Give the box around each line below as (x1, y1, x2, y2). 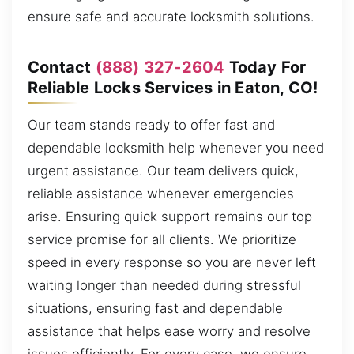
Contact (28, 57, 96, 77)
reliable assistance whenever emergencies (28, 186, 294, 202)
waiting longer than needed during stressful (28, 277, 301, 294)
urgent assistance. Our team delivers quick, (28, 163, 299, 179)
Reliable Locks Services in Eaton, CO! (28, 77, 318, 97)
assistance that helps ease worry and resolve (28, 323, 311, 340)
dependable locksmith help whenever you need (28, 140, 324, 156)
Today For (224, 57, 307, 77)
